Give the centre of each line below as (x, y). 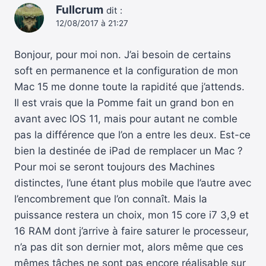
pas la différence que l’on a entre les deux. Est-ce (132, 134)
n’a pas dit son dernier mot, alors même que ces (129, 247)
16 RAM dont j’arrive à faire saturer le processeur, (132, 231)
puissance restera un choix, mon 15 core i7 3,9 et (132, 215)
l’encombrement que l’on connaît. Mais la (111, 199)
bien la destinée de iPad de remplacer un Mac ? (129, 151)
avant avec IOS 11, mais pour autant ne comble (126, 118)
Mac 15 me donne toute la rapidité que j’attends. (129, 86)
